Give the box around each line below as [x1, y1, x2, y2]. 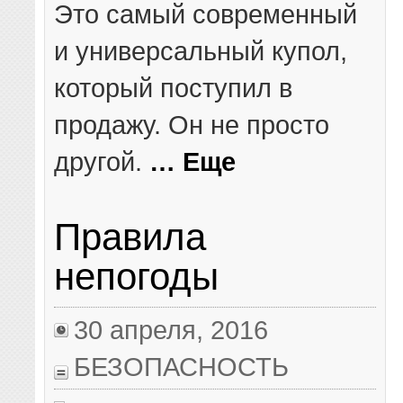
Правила [54, 216, 207, 259]
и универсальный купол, [54, 36, 348, 67]
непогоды [54, 255, 219, 299]
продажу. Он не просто [54, 110, 330, 140]
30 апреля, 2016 [74, 314, 269, 345]
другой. [54, 147, 150, 177]
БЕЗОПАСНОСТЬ [74, 351, 290, 381]
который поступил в [54, 73, 293, 103]
